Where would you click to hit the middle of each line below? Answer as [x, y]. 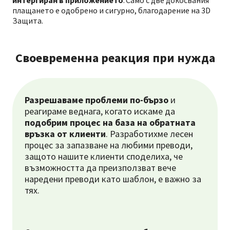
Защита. [28, 21]
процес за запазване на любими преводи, [109, 145]
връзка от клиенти [65, 134]
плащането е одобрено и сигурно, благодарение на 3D [111, 10]
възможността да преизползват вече [100, 168]
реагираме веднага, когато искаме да [100, 111]
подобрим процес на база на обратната [110, 122]
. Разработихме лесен [149, 134]
